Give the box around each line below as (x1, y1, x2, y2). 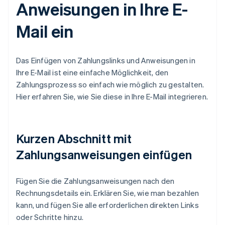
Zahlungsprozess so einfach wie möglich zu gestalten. (16, 79, 204, 90)
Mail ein (16, 20, 74, 42)
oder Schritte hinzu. (16, 212, 83, 222)
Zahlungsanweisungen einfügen (16, 147, 192, 163)
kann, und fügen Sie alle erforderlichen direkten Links (16, 200, 199, 210)
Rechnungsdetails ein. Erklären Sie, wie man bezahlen (16, 188, 199, 198)
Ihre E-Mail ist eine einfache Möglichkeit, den (16, 67, 169, 78)
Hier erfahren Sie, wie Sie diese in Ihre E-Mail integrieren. (16, 91, 208, 102)
